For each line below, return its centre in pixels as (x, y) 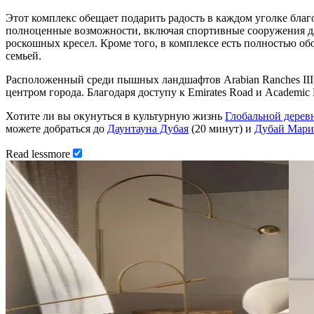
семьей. (23, 55)
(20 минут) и (221, 128)
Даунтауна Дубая (148, 128)
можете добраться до (56, 128)
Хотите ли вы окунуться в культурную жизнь (115, 116)
